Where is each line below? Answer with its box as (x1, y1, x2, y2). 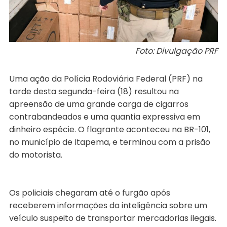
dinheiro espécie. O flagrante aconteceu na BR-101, (9, 123, 210, 135)
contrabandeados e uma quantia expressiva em (9, 110, 200, 123)
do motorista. (9, 148, 62, 161)
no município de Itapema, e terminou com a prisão (9, 136, 210, 148)
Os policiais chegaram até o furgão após (9, 186, 170, 199)
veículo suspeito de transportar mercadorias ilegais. (9, 212, 216, 224)
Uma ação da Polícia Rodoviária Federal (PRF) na (9, 72, 203, 85)
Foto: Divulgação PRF (135, 45, 218, 57)
